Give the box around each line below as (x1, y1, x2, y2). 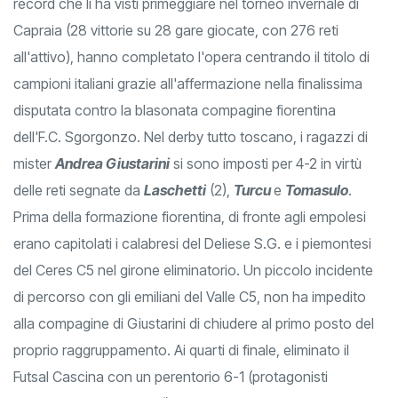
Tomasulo (285, 181, 348, 200)
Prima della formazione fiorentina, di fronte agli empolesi (13, 208, 366, 227)
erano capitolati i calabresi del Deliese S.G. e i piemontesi (13, 235, 371, 253)
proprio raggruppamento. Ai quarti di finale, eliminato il (13, 341, 349, 360)
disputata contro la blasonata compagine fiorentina (13, 101, 336, 120)
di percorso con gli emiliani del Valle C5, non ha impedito (13, 288, 366, 306)
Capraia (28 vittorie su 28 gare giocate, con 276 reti (13, 21, 338, 40)
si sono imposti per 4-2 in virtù (170, 155, 362, 173)
